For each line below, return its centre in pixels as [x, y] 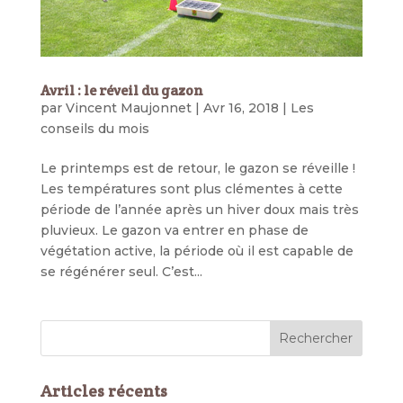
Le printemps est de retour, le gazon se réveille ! [197, 168]
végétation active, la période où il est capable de [197, 251]
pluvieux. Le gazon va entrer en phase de [174, 230]
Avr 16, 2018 [241, 107]
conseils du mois [94, 128]
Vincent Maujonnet [128, 107]
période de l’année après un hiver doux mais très [199, 209]
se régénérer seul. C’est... [121, 271]
